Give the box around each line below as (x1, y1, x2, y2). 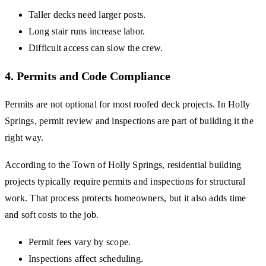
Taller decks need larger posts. (28, 9, 146, 20)
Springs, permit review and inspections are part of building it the (5, 116, 254, 126)
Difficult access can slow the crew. (28, 43, 163, 53)
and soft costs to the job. (5, 210, 99, 220)
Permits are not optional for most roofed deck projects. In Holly (5, 99, 251, 110)
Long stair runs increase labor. (28, 26, 145, 37)
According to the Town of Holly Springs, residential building (5, 160, 242, 170)
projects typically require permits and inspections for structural (5, 176, 246, 187)
